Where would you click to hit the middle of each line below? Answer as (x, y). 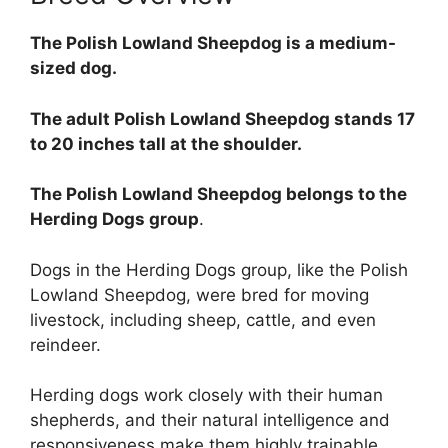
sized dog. (73, 68)
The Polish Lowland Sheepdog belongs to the (218, 194)
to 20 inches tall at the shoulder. (166, 143)
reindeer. (65, 344)
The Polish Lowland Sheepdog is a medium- (213, 43)
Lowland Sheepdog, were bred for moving (199, 294)
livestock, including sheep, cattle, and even (203, 319)
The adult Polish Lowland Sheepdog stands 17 (222, 118)
